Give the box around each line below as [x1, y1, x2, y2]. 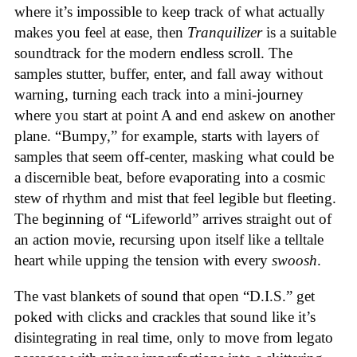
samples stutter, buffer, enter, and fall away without [14, 65, 323, 83]
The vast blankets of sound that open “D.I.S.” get [14, 287, 315, 304]
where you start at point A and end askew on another [14, 107, 335, 124]
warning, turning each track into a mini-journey [14, 86, 304, 104]
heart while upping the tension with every [14, 252, 272, 269]
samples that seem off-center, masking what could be [14, 148, 334, 166]
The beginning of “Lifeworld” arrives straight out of [14, 210, 331, 228]
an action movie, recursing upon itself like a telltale [14, 231, 324, 249]
